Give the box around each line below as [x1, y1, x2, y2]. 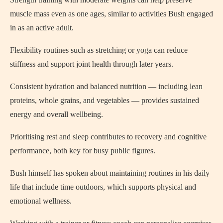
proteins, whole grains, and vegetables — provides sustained [10, 96, 199, 105]
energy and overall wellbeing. [10, 110, 103, 118]
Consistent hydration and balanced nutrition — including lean [10, 82, 203, 91]
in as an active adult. [10, 23, 74, 32]
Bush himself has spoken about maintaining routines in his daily [10, 168, 210, 177]
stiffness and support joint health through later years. [10, 59, 173, 68]
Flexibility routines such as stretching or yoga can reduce [10, 45, 188, 54]
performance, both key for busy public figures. [10, 146, 155, 155]
